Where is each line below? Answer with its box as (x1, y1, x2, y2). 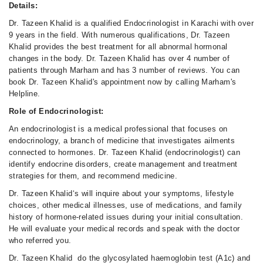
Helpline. (9, 89, 41, 98)
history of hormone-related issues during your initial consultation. (9, 213, 244, 221)
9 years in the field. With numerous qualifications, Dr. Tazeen (9, 31, 230, 39)
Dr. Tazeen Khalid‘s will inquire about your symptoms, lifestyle (9, 189, 234, 198)
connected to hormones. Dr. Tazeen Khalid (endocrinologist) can (9, 148, 241, 157)
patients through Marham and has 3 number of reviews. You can (9, 66, 240, 75)
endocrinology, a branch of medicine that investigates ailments (9, 136, 235, 145)
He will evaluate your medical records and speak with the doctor (9, 224, 240, 233)
